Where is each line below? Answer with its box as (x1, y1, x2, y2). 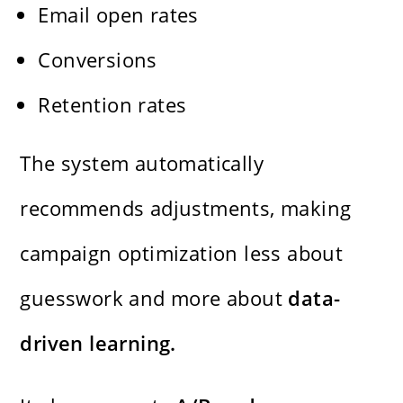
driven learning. (20, 328, 176, 356)
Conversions (38, 45, 157, 73)
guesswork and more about (20, 283, 289, 311)
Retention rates (38, 90, 187, 118)
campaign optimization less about (20, 238, 344, 266)
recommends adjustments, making (20, 193, 352, 221)
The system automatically (20, 148, 264, 176)
